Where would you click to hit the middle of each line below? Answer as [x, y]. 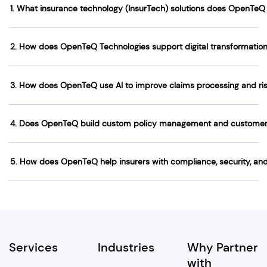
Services [33, 248]
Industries [126, 248]
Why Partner [222, 248]
